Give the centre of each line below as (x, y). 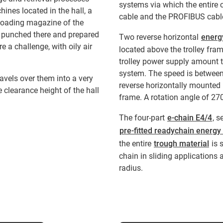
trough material (181, 144)
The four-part (143, 118)
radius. (131, 168)
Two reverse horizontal (160, 37)
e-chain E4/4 (190, 118)
